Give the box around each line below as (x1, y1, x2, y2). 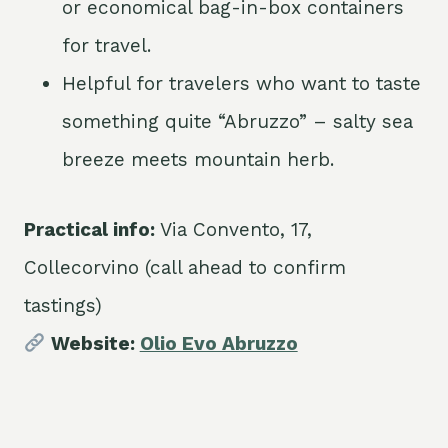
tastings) (24, 294, 102, 318)
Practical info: (24, 218, 155, 242)
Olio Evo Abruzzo (139, 332, 298, 356)
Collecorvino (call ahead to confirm (24, 256, 346, 280)
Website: (45, 332, 140, 356)
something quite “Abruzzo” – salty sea (62, 110, 413, 134)
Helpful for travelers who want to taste (62, 72, 421, 96)
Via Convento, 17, (155, 218, 312, 242)
